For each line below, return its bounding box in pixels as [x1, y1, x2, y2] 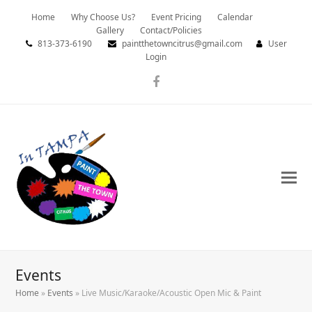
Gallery [96, 24, 124, 36]
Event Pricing [151, 11, 201, 23]
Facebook [155, 79, 212, 96]
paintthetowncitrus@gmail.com [119, 38, 242, 49]
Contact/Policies [140, 24, 202, 36]
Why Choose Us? [71, 11, 135, 23]
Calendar [217, 11, 253, 23]
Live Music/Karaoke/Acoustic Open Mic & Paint [81, 287, 262, 299]
